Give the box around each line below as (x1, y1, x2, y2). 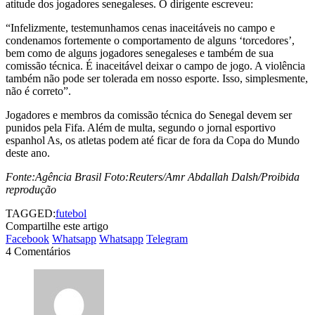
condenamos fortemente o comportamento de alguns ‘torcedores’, (6, 34, 295, 46)
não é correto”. (6, 84, 71, 97)
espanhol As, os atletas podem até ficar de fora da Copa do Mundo (6, 134, 300, 146)
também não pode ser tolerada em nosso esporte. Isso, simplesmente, (6, 72, 308, 84)
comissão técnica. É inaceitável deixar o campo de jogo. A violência (6, 59, 305, 72)
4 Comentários (6, 245, 70, 257)
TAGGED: (6, 207, 56, 219)
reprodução (6, 183, 56, 195)
